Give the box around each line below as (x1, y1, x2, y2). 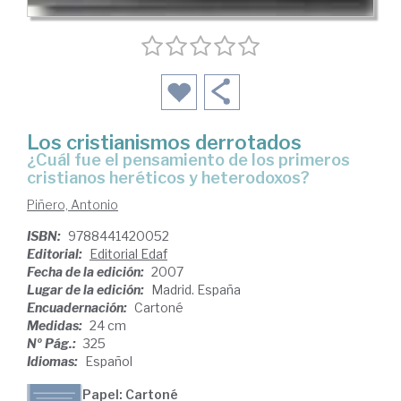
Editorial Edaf (90, 246, 167, 261)
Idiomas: (27, 354, 81, 369)
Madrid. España (151, 282, 241, 297)
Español (85, 354, 132, 369)
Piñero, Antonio (27, 197, 118, 212)
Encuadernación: (27, 300, 130, 315)
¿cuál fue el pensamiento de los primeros (27, 150, 47, 169)
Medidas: (27, 318, 85, 333)
